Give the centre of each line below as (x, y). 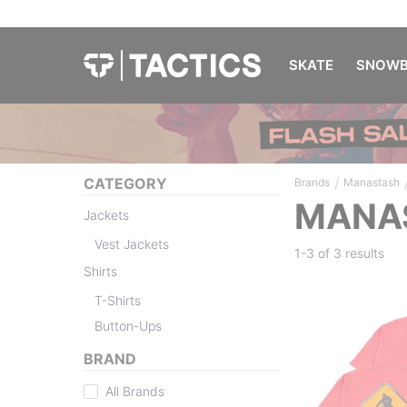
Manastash (372, 182)
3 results (359, 253)
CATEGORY (125, 183)
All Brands (135, 391)
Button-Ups (128, 325)
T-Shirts (118, 300)
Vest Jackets (132, 243)
